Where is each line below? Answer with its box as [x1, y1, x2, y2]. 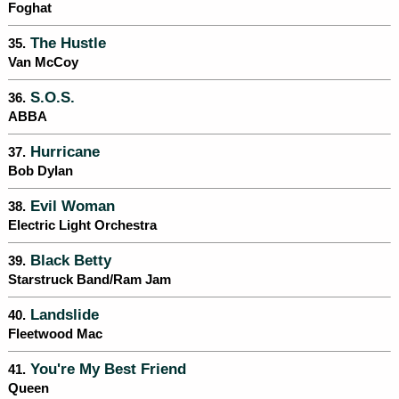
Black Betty [26, 252, 111, 269]
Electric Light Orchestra [8, 218, 157, 233]
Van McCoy [8, 55, 78, 70]
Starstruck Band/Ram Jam [8, 273, 171, 288]
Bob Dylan [8, 164, 73, 179]
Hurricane [26, 143, 100, 160]
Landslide [26, 306, 99, 323]
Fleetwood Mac [8, 327, 102, 342]
